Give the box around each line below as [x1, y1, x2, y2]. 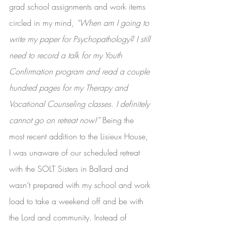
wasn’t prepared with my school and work [9, 179, 153, 191]
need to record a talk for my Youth [9, 50, 125, 61]
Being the [102, 115, 136, 126]
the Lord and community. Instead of [9, 212, 129, 223]
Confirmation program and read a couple [9, 66, 152, 78]
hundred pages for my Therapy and [9, 82, 130, 94]
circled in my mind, [9, 17, 77, 29]
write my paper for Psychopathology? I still [9, 33, 153, 45]
